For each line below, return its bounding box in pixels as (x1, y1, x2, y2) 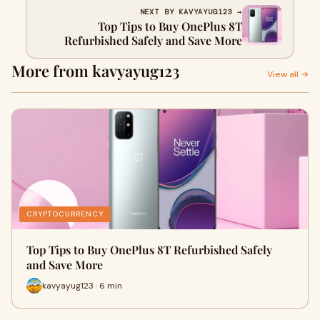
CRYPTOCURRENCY (26, 209, 104, 219)
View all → (267, 69, 309, 80)
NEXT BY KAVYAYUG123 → (139, 7, 242, 16)
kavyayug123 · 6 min (42, 279, 122, 291)
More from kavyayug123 (11, 60, 179, 81)
